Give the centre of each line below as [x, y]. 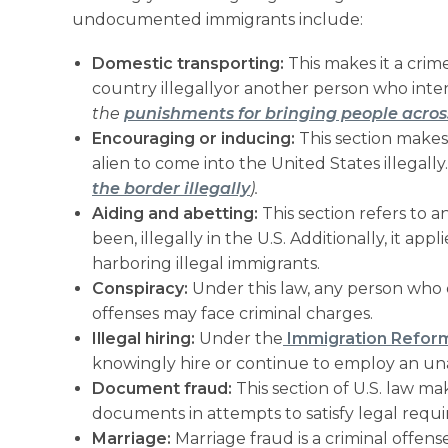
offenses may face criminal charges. [234, 313]
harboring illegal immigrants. [206, 263]
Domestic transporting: [188, 63]
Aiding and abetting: [175, 213]
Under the [241, 338]
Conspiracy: [142, 288]
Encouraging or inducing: [195, 138]
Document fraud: [162, 388]
